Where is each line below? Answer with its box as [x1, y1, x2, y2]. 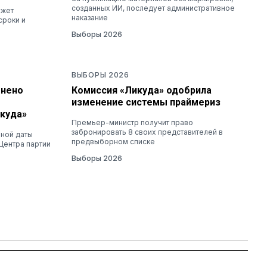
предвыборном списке [72, 136, 155, 146]
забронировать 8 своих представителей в [72, 127, 223, 136]
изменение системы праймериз [72, 96, 221, 108]
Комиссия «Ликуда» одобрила [72, 84, 212, 96]
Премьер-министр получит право [72, 117, 193, 127]
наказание [72, 13, 108, 22]
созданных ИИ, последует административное [72, 3, 235, 13]
